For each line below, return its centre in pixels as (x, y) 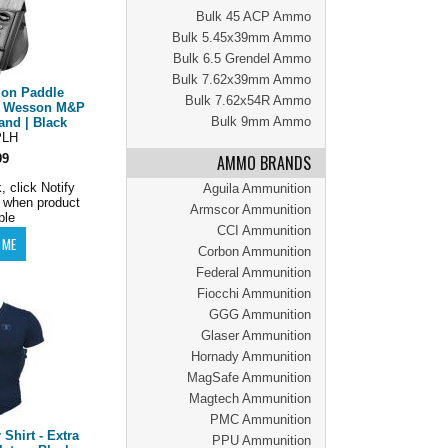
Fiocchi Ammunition (254, 293)
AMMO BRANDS (264, 163)
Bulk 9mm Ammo (261, 121)
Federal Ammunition (253, 272)
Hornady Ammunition (251, 356)
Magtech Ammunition (250, 398)
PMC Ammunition (260, 419)
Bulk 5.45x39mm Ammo (241, 37)
